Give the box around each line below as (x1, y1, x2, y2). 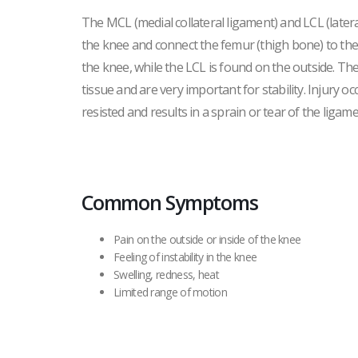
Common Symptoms (82, 189, 258, 216)
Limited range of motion (113, 284, 227, 300)
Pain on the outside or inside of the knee (113, 232, 301, 247)
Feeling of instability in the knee (113, 249, 257, 265)
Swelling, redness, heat (113, 267, 219, 282)
